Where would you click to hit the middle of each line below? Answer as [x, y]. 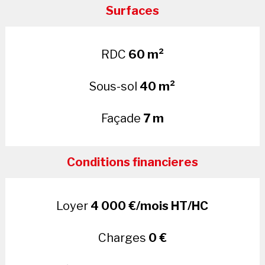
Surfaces [132, 10]
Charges [123, 237]
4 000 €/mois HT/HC [150, 206]
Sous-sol [115, 86]
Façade [122, 118]
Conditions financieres [132, 162]
